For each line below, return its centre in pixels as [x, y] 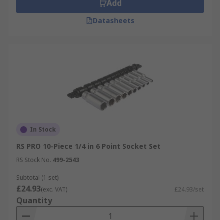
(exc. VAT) [54, 189]
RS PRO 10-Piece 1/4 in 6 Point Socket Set [88, 146]
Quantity [34, 200]
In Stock [43, 129]
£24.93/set [189, 189]
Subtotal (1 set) [37, 178]
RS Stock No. [34, 160]
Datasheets [113, 20]
